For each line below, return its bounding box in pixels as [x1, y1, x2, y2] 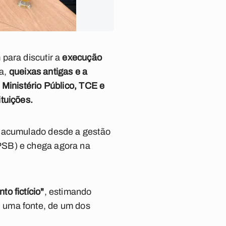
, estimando [44, 187, 92, 197]
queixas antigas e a [9, 67, 88, 77]
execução [62, 52, 102, 63]
